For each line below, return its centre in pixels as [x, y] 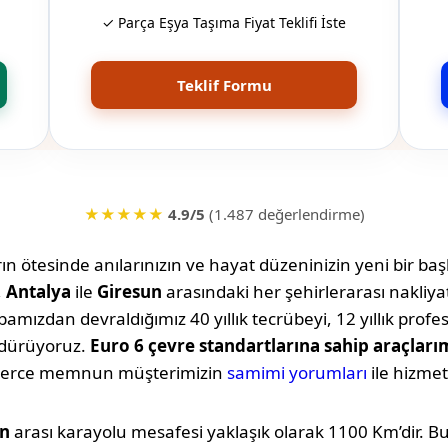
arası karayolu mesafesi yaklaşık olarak [168, 432]
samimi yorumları [297, 373]
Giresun [129, 292]
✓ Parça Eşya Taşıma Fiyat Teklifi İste [224, 23]
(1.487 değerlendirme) [284, 214]
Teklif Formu [224, 85]
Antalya [38, 292]
